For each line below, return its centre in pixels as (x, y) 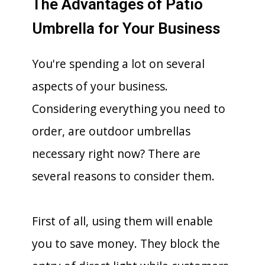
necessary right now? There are (116, 153)
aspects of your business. (100, 86)
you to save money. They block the (126, 243)
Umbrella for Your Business (126, 28)
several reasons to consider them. (123, 176)
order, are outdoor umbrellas (111, 131)
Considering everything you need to (129, 108)
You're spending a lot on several (118, 63)
